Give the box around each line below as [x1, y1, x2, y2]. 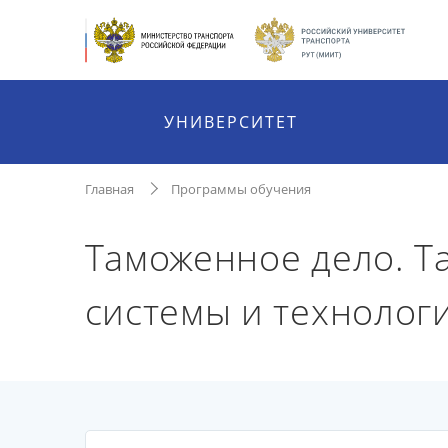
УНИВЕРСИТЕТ [164, 111, 299, 133]
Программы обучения [170, 180, 311, 198]
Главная [84, 180, 134, 198]
